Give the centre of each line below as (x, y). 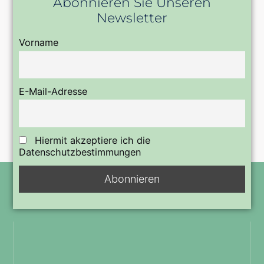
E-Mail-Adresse (53, 92)
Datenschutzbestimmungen (80, 152)
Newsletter (132, 18)
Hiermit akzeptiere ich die (91, 141)
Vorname (39, 43)
